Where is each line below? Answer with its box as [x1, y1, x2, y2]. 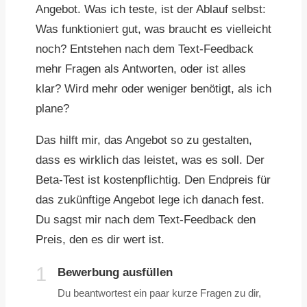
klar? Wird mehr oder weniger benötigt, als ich [36, 82, 271, 96]
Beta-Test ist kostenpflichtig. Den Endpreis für [36, 173, 271, 187]
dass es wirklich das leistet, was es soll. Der [36, 153, 265, 167]
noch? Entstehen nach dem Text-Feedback [36, 42, 254, 56]
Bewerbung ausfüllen [58, 266, 173, 280]
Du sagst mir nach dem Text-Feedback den [36, 213, 256, 227]
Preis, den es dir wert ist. [36, 233, 164, 247]
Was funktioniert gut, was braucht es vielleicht [36, 23, 271, 36]
